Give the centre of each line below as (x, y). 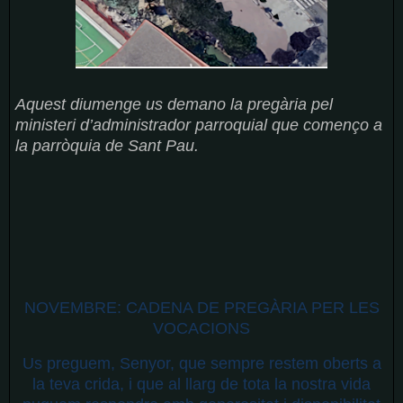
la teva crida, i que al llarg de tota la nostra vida (201, 385)
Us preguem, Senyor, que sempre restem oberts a (201, 364)
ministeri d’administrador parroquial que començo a (198, 125)
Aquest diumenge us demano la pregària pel (174, 104)
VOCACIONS (201, 329)
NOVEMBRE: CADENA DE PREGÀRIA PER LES (201, 308)
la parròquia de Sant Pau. (107, 145)
